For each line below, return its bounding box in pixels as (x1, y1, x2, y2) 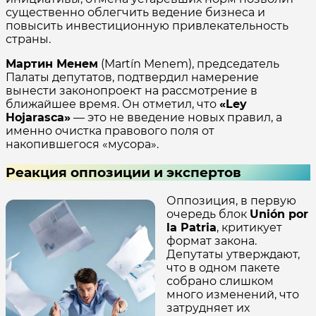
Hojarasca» (6, 111, 71, 125)
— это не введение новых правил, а (71, 111, 282, 125)
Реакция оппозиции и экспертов (6, 164, 241, 181)
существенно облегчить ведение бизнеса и (6, 6, 265, 20)
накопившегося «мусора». (6, 138, 159, 152)
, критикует (217, 220, 282, 234)
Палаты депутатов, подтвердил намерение (6, 71, 259, 85)
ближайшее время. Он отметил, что (6, 97, 219, 111)
